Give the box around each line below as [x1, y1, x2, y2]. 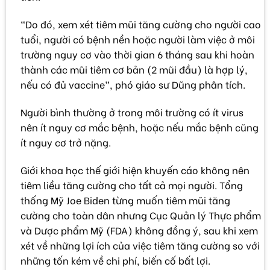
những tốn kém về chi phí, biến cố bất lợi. [20, 253, 210, 267]
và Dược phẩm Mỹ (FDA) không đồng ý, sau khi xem [20, 222, 258, 237]
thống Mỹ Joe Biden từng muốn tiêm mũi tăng [20, 192, 230, 207]
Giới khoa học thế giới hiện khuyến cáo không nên [20, 162, 250, 177]
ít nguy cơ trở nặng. [20, 134, 111, 149]
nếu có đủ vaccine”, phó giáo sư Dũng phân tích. [20, 77, 245, 91]
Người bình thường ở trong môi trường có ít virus [20, 104, 243, 119]
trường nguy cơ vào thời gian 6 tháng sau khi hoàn [20, 46, 254, 61]
